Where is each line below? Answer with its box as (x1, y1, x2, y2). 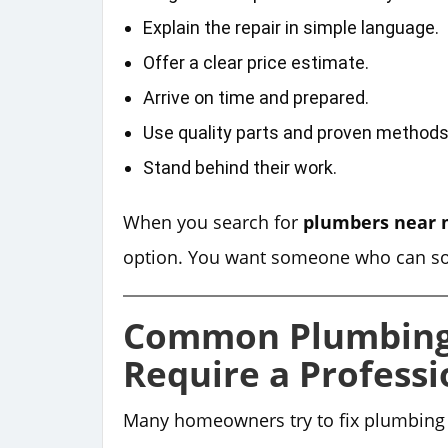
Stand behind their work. (143, 156, 337, 178)
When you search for (123, 209, 303, 234)
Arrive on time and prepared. (143, 86, 369, 108)
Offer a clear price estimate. (143, 51, 369, 73)
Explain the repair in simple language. (143, 16, 439, 38)
